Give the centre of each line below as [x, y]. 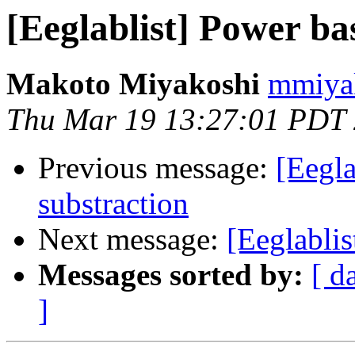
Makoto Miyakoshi [133, 84]
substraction [113, 204]
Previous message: [157, 168]
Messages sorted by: [171, 275]
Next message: [132, 239]
